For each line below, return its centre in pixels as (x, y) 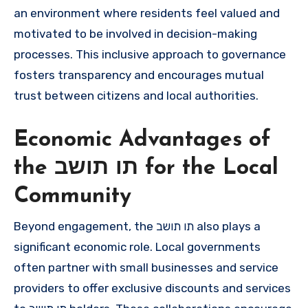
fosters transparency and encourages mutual (139, 75)
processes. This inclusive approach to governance (150, 55)
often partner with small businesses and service (146, 267)
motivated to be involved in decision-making (135, 34)
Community (73, 197)
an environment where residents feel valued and (147, 13)
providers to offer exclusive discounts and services (152, 288)
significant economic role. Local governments (137, 246)
